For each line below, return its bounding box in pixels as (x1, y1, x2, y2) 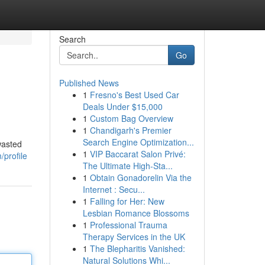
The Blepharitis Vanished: (89, 243, 185, 254)
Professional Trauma (89, 219, 167, 231)
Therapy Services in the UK (82, 231, 185, 243)
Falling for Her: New (89, 195, 164, 207)
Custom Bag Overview (89, 112, 173, 124)
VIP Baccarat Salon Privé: (89, 148, 186, 160)
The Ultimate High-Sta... (82, 160, 173, 172)
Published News (59, 77, 119, 89)
